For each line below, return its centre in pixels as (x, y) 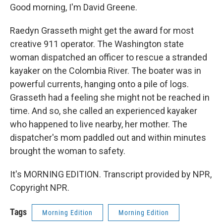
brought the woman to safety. (68, 151)
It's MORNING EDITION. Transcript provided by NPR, (111, 174)
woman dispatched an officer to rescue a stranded (109, 57)
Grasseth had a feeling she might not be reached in (110, 97)
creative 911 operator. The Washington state (97, 44)
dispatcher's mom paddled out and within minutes (108, 138)
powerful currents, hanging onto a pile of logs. (99, 84)
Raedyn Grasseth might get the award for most (102, 30)
